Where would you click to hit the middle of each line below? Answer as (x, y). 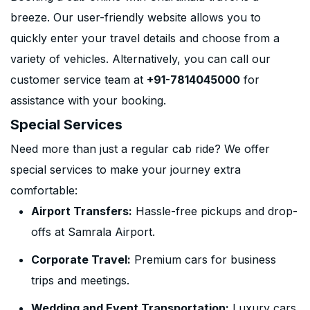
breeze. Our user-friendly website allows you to (136, 17)
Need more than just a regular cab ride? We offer (140, 149)
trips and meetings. (80, 280)
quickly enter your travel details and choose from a (145, 38)
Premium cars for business (203, 259)
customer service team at (79, 80)
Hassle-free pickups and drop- (215, 211)
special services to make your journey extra (126, 170)
